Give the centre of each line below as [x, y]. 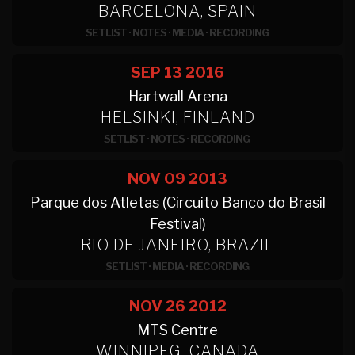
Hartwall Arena [177, 96]
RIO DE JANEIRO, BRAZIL [177, 245]
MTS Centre [177, 330]
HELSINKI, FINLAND [177, 117]
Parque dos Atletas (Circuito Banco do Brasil [177, 202]
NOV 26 [157, 306]
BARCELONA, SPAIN [177, 11]
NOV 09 [157, 179]
